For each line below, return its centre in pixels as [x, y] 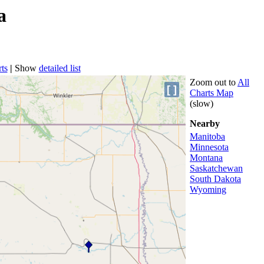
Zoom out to [214, 82]
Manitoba [207, 137]
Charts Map [212, 93]
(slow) [202, 104]
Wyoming [208, 190]
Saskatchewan [216, 169]
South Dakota [215, 179]
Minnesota [209, 147]
